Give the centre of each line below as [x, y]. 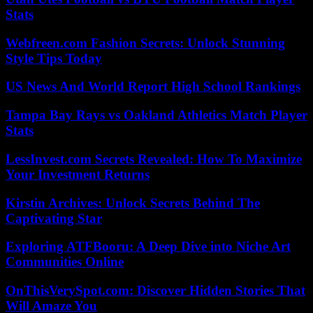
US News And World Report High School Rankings [153, 87]
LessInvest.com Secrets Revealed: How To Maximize [154, 159]
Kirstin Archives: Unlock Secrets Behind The [133, 203]
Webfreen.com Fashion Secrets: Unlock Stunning [145, 43]
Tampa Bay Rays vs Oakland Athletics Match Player [156, 115]
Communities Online [65, 262]
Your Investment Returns [78, 174]
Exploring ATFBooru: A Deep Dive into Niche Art [148, 247]
